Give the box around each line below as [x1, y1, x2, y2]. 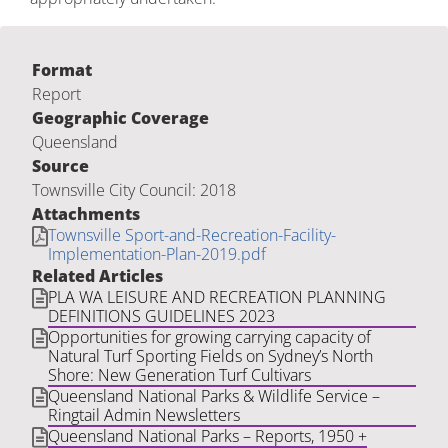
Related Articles [32, 265, 163, 287]
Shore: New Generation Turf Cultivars [48, 364, 311, 386]
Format [32, 59, 92, 81]
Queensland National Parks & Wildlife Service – [48, 385, 380, 407]
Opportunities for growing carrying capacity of [48, 326, 371, 348]
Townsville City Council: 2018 [32, 179, 236, 201]
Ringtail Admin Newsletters [48, 404, 240, 426]
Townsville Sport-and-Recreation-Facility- [48, 224, 336, 246]
